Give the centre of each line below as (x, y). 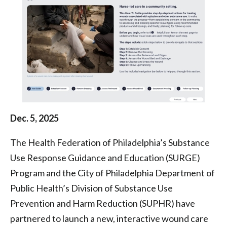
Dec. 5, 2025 (34, 118)
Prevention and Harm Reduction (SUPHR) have (103, 203)
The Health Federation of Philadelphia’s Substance (110, 142)
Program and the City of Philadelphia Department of (112, 173)
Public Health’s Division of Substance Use (91, 188)
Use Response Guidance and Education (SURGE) (105, 158)
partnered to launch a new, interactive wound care (109, 218)
